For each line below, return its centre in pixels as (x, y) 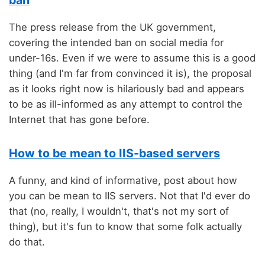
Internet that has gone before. (79, 119)
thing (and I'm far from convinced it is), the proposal (130, 73)
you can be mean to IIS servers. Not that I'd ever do (130, 196)
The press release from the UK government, (112, 27)
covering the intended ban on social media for (116, 42)
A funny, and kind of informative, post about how (123, 181)
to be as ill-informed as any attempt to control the (126, 104)
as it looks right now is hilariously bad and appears (127, 88)
